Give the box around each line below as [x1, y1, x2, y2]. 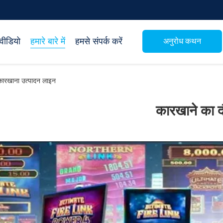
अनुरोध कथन [163, 36, 201, 45]
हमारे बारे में [30, 36, 65, 46]
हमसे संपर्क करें [75, 36, 122, 46]
